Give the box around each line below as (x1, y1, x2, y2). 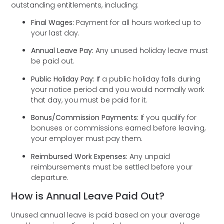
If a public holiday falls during (94, 73, 201, 84)
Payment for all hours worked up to (74, 17, 201, 28)
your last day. (31, 28, 86, 38)
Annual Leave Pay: (31, 45, 94, 56)
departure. (31, 172, 71, 182)
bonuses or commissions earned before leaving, (31, 123, 206, 133)
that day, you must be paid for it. (31, 94, 154, 105)
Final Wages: (31, 17, 74, 28)
